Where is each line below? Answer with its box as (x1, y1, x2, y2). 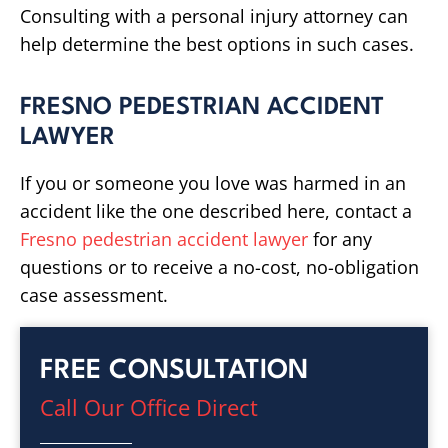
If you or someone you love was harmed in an (20, 171, 406, 195)
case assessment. (20, 283, 168, 307)
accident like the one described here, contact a (20, 199, 412, 223)
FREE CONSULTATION (40, 358, 308, 384)
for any (308, 227, 372, 251)
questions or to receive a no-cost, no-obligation (20, 255, 419, 279)
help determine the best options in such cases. (20, 32, 414, 56)
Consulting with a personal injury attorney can (20, 4, 408, 28)
